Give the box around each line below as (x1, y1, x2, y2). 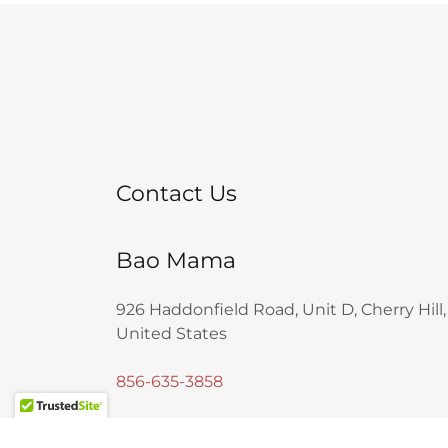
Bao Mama (116, 246, 236, 274)
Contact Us (116, 179, 237, 207)
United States (116, 323, 227, 343)
